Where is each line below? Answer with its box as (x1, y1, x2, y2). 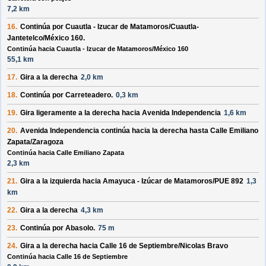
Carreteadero (65, 91, 111, 100)
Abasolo (65, 224, 93, 233)
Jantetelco (7, 34, 43, 43)
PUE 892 (214, 177, 243, 186)
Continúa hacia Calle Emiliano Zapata (7, 149, 124, 157)
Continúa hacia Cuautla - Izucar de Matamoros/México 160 (7, 45, 188, 53)
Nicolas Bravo (180, 242, 228, 251)
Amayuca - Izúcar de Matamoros (103, 177, 213, 186)
